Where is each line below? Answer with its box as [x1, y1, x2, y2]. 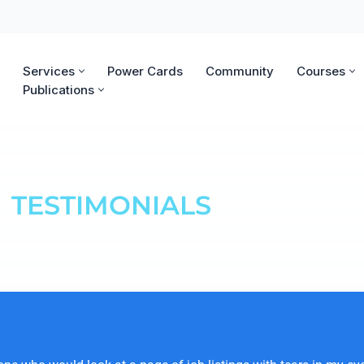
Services [23, 63, 75, 79]
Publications [23, 82, 94, 97]
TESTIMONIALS [11, 189, 211, 221]
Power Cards [107, 63, 183, 79]
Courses [297, 63, 345, 79]
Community [206, 63, 274, 79]
